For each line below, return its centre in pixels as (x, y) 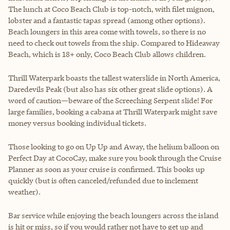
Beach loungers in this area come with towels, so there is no (107, 31)
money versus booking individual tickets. (77, 123)
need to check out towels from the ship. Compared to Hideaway (114, 43)
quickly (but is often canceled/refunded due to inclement (103, 180)
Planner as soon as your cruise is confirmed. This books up (107, 169)
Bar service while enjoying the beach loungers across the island (113, 215)
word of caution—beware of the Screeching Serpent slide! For (110, 100)
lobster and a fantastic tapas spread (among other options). (107, 20)
